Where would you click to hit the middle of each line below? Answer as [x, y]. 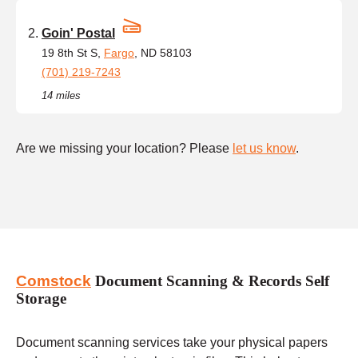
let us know [264, 148]
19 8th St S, [73, 52]
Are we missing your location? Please [124, 148]
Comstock [54, 281]
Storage [41, 299]
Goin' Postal [78, 33]
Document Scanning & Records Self [210, 281]
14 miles [61, 95]
